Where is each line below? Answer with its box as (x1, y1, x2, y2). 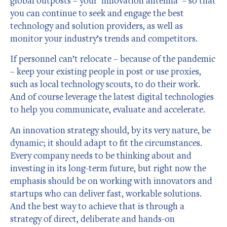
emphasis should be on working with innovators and (10, 174, 212, 186)
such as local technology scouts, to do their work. (10, 78, 200, 90)
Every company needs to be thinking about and (10, 149, 192, 161)
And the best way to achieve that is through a (10, 200, 184, 212)
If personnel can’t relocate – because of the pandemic (10, 53, 215, 65)
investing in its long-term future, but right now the (10, 162, 206, 174)
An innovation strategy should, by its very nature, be (10, 124, 211, 136)
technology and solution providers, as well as (10, 19, 183, 31)
